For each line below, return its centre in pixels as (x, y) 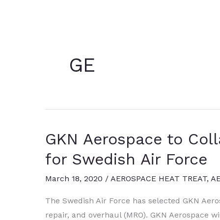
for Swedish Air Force (126, 159)
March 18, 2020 (75, 178)
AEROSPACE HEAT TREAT (159, 178)
